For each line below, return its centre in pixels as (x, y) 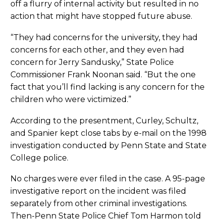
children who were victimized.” (71, 100)
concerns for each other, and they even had (97, 50)
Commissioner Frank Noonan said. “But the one (103, 75)
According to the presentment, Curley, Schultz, (104, 120)
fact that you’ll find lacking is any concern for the (108, 87)
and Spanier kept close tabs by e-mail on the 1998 (109, 133)
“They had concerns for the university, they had (104, 38)
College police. (39, 158)
